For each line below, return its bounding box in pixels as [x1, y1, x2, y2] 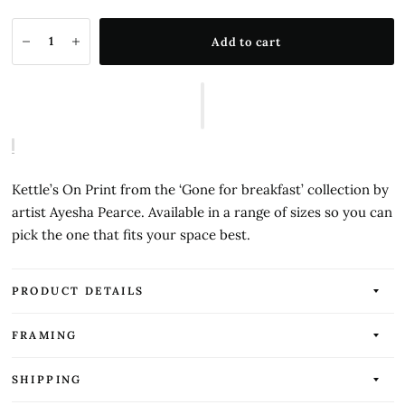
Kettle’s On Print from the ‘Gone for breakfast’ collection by [11, 181, 389, 198]
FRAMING [11, 328, 78, 342]
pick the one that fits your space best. [11, 226, 250, 243]
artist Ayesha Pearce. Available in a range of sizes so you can [11, 203, 392, 221]
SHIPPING [11, 372, 82, 386]
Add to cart [212, 33, 281, 50]
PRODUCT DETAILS [11, 284, 145, 297]
